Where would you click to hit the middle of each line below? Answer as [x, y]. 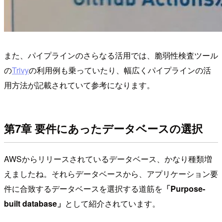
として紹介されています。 [112, 203]
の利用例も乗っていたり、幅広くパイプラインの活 [120, 70]
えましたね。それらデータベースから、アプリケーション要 [111, 173]
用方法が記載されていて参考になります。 [79, 85]
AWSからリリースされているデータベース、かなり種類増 [108, 159]
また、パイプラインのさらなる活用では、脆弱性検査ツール [111, 55]
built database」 [34, 203]
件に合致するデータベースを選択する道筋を [83, 188]
